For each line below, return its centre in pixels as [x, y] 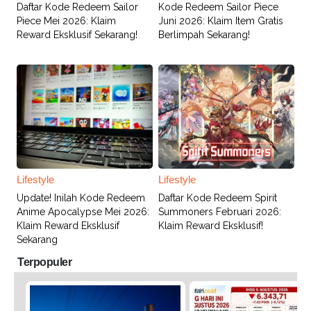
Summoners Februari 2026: [219, 211]
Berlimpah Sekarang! [204, 34]
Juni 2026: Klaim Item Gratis [220, 20]
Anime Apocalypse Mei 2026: [83, 211]
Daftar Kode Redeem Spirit [217, 197]
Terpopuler [44, 262]
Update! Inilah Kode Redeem [81, 197]
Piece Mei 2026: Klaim [66, 20]
